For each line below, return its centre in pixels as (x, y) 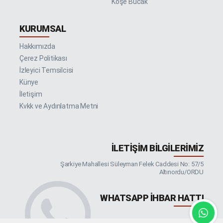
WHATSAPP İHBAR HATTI (152, 198)
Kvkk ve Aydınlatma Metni (59, 106)
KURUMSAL (43, 28)
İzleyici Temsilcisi (47, 70)
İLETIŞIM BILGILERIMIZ (157, 148)
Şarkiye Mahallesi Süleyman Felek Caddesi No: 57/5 (132, 164)
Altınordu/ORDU (181, 172)
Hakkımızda (37, 46)
